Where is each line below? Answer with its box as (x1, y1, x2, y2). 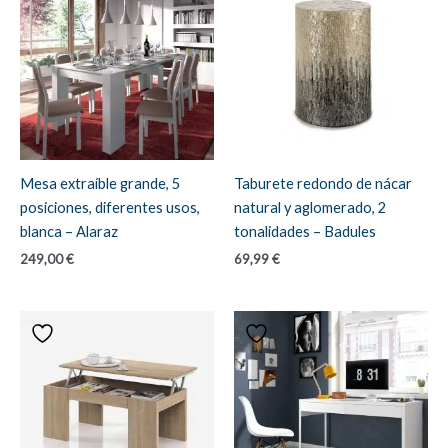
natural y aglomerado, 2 (234, 198, 386, 216)
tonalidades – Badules (234, 222, 376, 240)
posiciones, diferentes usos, (20, 198, 200, 216)
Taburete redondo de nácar (234, 174, 412, 192)
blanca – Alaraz (20, 222, 118, 240)
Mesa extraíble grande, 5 (20, 174, 180, 192)
